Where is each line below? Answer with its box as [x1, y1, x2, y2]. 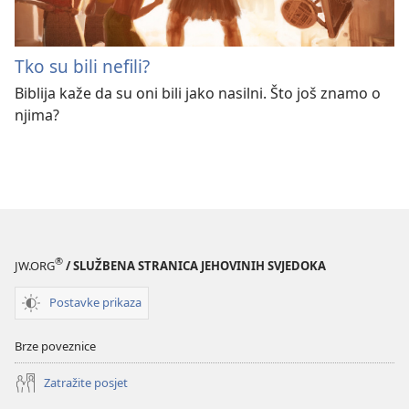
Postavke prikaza [49, 294, 142, 310]
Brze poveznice [15, 337, 96, 354]
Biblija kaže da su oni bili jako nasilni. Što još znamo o [15, 83, 381, 104]
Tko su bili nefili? [15, 54, 150, 79]
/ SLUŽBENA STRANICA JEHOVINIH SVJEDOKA [63, 257, 326, 274]
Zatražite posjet [44, 374, 128, 391]
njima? [15, 105, 59, 126]
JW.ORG [15, 257, 55, 274]
